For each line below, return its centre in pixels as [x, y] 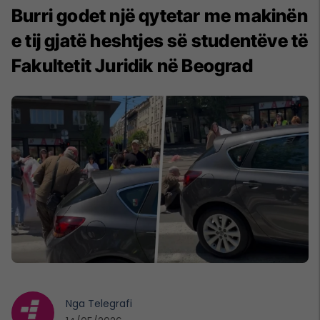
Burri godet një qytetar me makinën [160, 16]
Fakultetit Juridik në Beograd [132, 66]
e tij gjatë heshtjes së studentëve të [160, 41]
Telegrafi [110, 303]
